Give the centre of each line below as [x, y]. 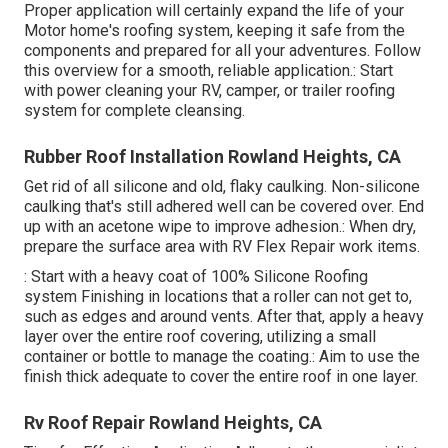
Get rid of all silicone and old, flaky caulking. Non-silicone [222, 187]
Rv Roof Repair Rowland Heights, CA [173, 423]
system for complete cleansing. [134, 111]
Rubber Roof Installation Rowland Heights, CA [212, 157]
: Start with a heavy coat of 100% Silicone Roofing [196, 277]
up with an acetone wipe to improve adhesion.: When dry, [220, 227]
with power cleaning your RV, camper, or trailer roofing [209, 91]
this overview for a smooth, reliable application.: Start [208, 71]
